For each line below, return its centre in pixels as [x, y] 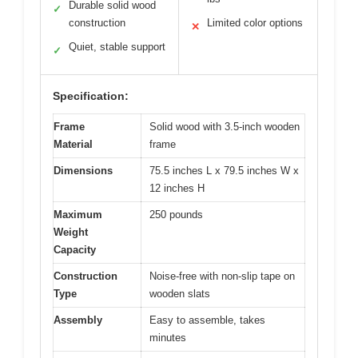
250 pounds [176, 215]
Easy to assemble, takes [207, 320]
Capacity [75, 250]
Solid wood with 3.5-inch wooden [225, 127]
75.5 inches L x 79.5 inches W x [224, 171]
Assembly [78, 320]
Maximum [78, 215]
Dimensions [83, 171]
